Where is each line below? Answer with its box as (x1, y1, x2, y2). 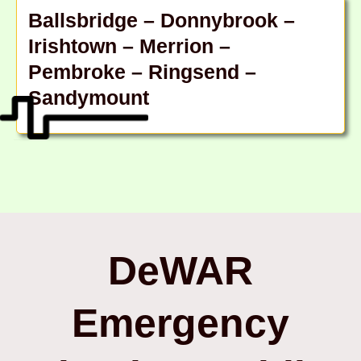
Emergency (72, 301, 289, 346)
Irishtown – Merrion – (28, 34, 230, 57)
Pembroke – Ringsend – (28, 60, 256, 83)
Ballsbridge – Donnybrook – (28, 8, 295, 31)
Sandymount (28, 85, 149, 109)
